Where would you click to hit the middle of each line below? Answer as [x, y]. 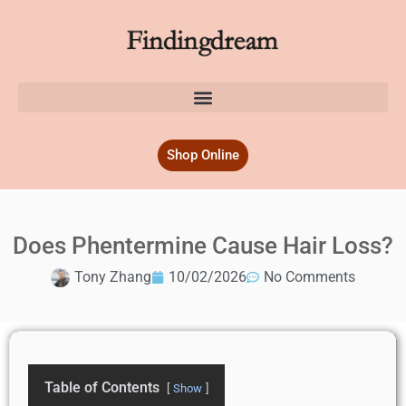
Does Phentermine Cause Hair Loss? [203, 246]
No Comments [309, 277]
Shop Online [203, 155]
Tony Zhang [113, 277]
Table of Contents [102, 387]
